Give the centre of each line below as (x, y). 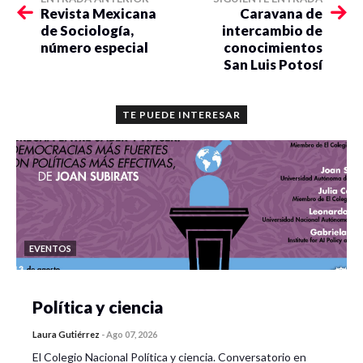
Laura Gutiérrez (66, 335)
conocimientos (273, 48)
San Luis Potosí (273, 65)
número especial (94, 48)
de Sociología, (87, 31)
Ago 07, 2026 (132, 335)
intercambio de (272, 31)
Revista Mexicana (98, 14)
